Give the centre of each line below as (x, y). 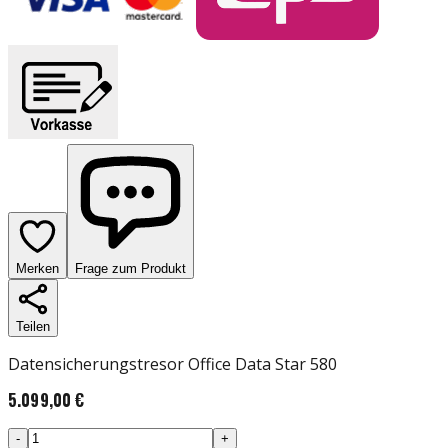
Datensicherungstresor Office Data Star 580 (172, 363)
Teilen (33, 326)
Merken (37, 268)
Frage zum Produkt (130, 268)
